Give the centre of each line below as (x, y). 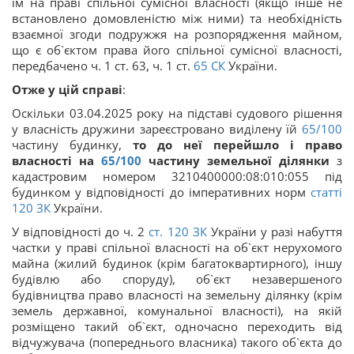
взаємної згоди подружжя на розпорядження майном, (177, 34)
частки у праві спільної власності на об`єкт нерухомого (177, 247)
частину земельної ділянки (235, 160)
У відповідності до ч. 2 (81, 231)
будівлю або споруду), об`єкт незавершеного (177, 279)
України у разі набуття (275, 231)
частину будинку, (72, 144)
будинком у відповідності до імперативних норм (161, 192)
